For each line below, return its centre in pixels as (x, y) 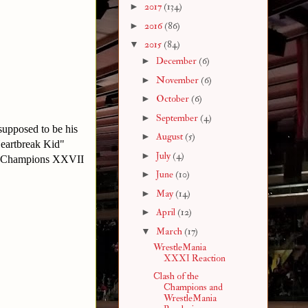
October (173, 99)
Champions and (193, 287)
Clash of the (176, 276)
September (178, 118)
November (178, 80)
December (177, 61)
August (170, 137)
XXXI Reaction (194, 258)
